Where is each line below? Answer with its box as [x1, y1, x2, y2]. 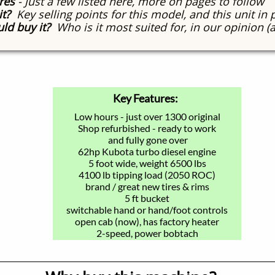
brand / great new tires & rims [85, 180, 209, 192]
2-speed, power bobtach [96, 227, 198, 239]
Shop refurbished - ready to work [78, 122, 216, 134]
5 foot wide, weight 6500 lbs [88, 157, 206, 169]
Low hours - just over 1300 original [74, 110, 220, 122]
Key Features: [112, 91, 182, 105]
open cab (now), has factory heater [75, 215, 219, 227]
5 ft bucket [125, 192, 169, 204]
